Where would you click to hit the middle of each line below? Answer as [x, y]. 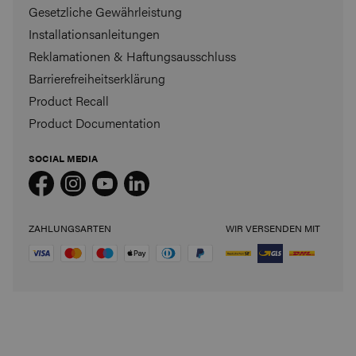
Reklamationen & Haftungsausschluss [132, 56]
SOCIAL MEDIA [63, 158]
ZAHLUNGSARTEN [70, 228]
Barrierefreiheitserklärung [97, 78]
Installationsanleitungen [94, 33]
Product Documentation [95, 122]
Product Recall [69, 100]
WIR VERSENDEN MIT [273, 228]
